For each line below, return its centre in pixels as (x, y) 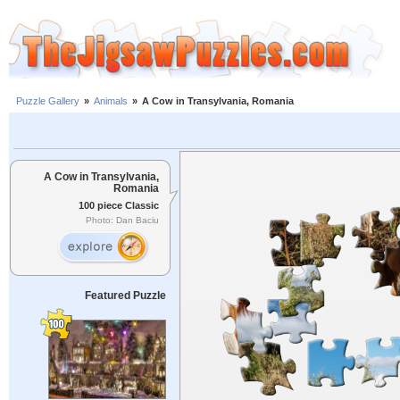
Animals (111, 101)
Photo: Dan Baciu (122, 221)
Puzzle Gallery (48, 101)
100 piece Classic (119, 205)
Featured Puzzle (125, 296)
